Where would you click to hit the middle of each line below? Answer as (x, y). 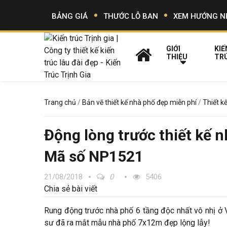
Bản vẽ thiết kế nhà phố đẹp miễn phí (139, 102)
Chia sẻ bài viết (71, 189)
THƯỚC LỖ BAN (130, 16)
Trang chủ (60, 102)
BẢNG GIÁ (70, 16)
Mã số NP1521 (94, 156)
